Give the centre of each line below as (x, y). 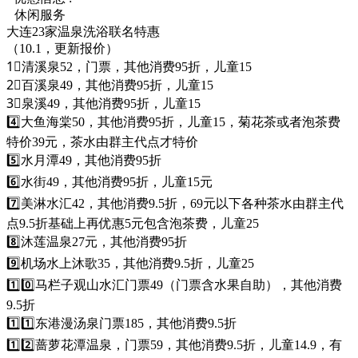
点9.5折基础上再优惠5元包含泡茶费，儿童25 (133, 223)
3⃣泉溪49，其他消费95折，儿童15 (103, 103)
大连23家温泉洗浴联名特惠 (83, 31)
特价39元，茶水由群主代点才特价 (102, 141)
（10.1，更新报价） (62, 48)
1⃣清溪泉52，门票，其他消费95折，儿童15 (129, 66)
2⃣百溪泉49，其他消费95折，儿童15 (110, 85)
